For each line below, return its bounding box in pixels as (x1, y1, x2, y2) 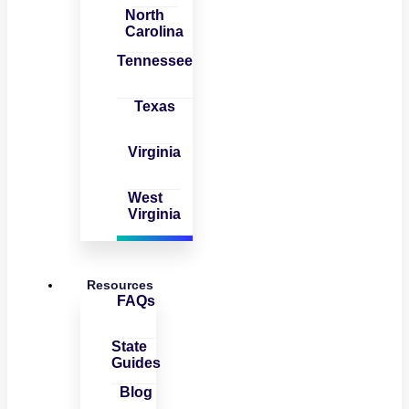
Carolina (125, 23, 184, 39)
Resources (87, 277, 153, 292)
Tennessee (116, 52, 193, 68)
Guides (111, 354, 162, 371)
